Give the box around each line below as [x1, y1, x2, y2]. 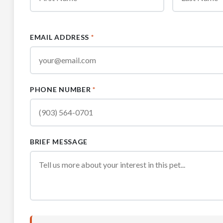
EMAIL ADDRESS [30, 32, 91, 41]
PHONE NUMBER [30, 85, 93, 94]
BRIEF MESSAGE [30, 137, 88, 146]
